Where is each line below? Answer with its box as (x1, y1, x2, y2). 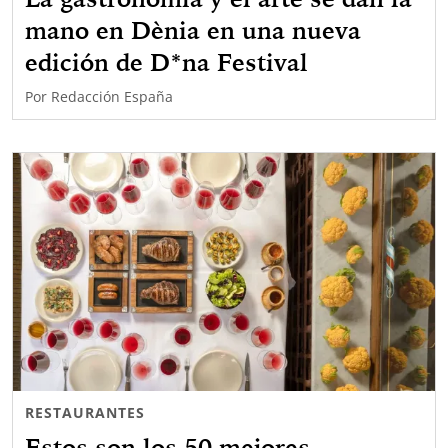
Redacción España (51, 87, 173, 107)
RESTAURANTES (25, 402, 145, 422)
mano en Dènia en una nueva (25, 15, 361, 46)
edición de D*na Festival (25, 47, 308, 78)
